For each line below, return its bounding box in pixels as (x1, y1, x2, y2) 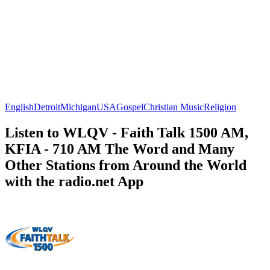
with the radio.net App (5, 173, 143, 189)
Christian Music (143, 101, 204, 112)
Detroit (34, 101, 60, 112)
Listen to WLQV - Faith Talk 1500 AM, (5, 124, 248, 140)
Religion (204, 101, 236, 112)
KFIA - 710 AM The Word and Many (5, 140, 234, 157)
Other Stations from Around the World (5, 157, 246, 173)
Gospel (116, 101, 143, 112)
